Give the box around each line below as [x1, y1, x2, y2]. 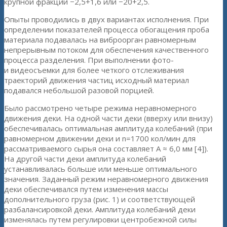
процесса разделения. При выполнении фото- [4, 55, 174, 65]
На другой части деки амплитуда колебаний [4, 154, 166, 164]
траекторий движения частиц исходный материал [4, 75, 189, 86]
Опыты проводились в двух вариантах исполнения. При [4, 14, 209, 25]
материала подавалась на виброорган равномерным [4, 34, 196, 45]
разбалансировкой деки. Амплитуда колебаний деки [4, 204, 196, 215]
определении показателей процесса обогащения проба [4, 24, 209, 35]
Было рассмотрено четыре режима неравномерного [4, 103, 197, 113]
